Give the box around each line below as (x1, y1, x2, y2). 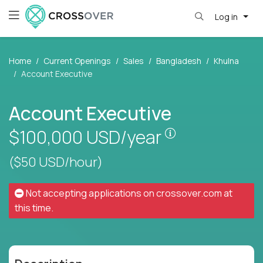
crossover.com (156, 187, 222, 200)
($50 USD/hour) (9, 153, 103, 171)
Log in (214, 11, 240, 22)
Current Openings (43, 55, 111, 67)
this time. (15, 201, 53, 215)
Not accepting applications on (24, 187, 156, 200)
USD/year (86, 125, 165, 150)
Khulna (214, 55, 239, 67)
